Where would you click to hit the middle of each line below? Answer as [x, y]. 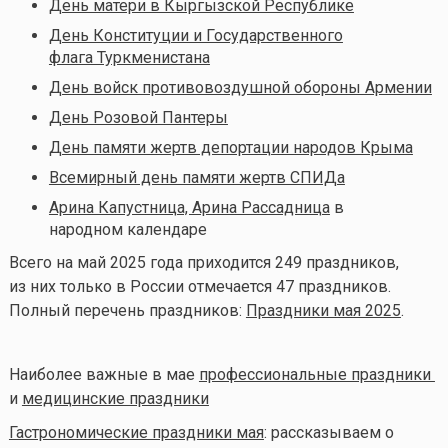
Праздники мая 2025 [323, 310]
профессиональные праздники [316, 374]
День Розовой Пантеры [138, 117]
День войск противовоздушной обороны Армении [240, 87]
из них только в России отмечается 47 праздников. [199, 286]
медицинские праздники [115, 398]
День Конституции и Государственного [195, 35]
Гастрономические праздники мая [136, 432]
